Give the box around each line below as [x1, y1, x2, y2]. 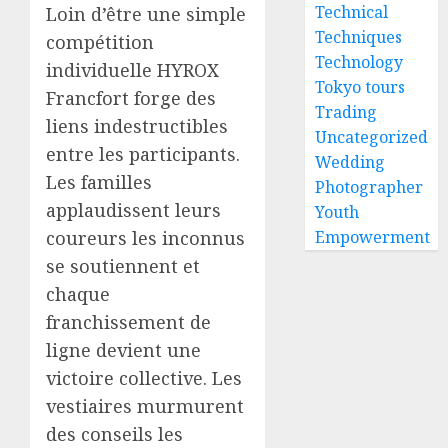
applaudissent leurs [46, 198, 221, 222]
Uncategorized [315, 126, 429, 148]
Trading [315, 101, 378, 123]
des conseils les [46, 422, 183, 446]
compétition [46, 30, 154, 54]
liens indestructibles [46, 114, 228, 138]
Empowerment [315, 226, 431, 248]
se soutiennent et [46, 254, 200, 278]
